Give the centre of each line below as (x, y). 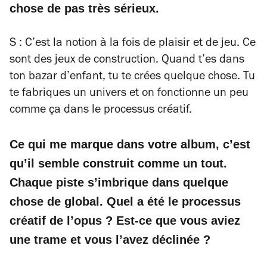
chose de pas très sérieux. (84, 8)
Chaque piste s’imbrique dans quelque (119, 182)
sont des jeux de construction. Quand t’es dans (127, 60)
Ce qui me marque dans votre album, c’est (130, 144)
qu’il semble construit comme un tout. (118, 163)
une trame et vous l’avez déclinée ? (110, 239)
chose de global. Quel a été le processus (125, 201)
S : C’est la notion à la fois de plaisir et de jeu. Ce (133, 44)
